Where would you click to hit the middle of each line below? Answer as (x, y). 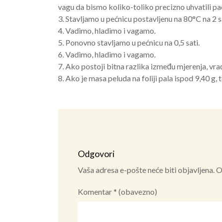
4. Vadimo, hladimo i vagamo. (107, 30)
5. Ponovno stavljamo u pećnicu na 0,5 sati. (129, 42)
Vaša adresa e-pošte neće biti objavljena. (146, 169)
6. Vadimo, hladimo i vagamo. (107, 54)
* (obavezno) (135, 191)
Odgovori (96, 154)
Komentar (96, 191)
